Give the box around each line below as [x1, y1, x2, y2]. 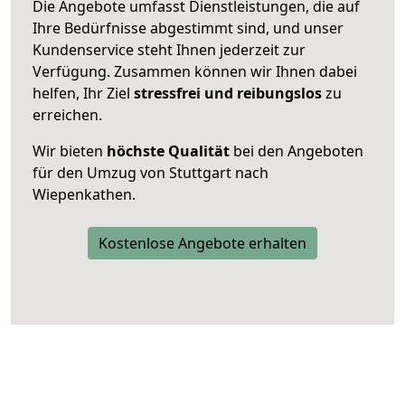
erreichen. [33, 104, 102, 125]
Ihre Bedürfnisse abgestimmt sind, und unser [33, 17, 344, 38]
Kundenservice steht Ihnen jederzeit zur [33, 39, 306, 60]
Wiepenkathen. [33, 184, 136, 204]
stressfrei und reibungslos [134, 82, 322, 103]
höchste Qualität [107, 140, 230, 161]
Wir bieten [33, 140, 107, 161]
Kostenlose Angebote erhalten [99, 232, 306, 253]
